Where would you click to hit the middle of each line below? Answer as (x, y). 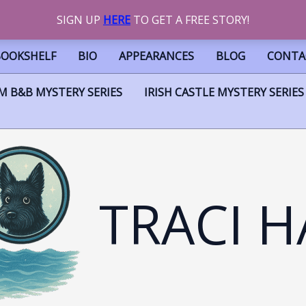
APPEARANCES (156, 56)
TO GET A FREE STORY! (190, 20)
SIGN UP (80, 20)
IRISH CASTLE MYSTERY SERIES (224, 92)
